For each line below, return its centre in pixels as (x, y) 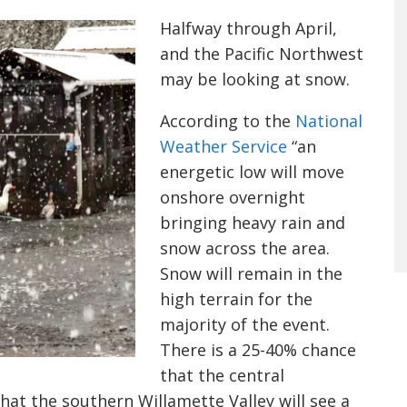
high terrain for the (236, 299)
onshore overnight (233, 197)
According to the (228, 121)
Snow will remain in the (251, 273)
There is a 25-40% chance (258, 350)
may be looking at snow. (255, 79)
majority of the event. (247, 324)
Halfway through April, (248, 28)
